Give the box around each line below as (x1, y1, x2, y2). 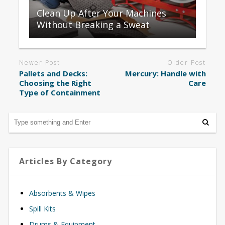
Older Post (167, 58, 206, 67)
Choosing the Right (19, 78, 91, 88)
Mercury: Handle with (125, 68, 206, 79)
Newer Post (19, 58, 60, 67)
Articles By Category (19, 156, 112, 167)
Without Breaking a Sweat (36, 18, 150, 31)
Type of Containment (19, 87, 100, 98)
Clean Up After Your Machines (36, 7, 166, 19)
